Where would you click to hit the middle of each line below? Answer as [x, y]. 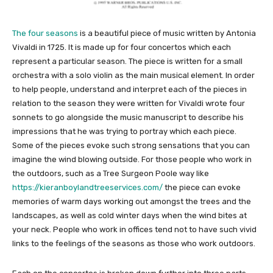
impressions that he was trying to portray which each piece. [125, 132]
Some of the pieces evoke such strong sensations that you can [131, 146]
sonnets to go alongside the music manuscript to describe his [128, 118]
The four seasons [45, 34]
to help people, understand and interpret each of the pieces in [129, 90]
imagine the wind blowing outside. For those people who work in [132, 160]
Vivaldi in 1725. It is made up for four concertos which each [122, 48]
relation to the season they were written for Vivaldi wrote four [129, 104]
